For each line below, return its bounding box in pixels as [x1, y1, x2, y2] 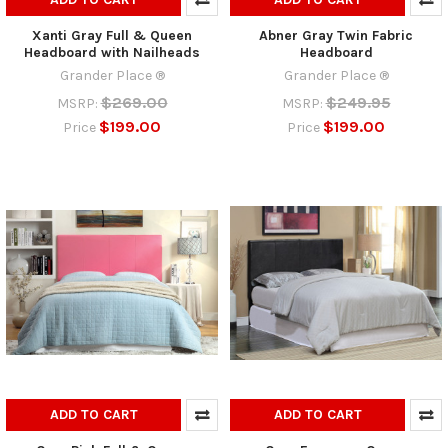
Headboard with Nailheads [24, 43, 200, 61]
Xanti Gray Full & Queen [32, 26, 192, 44]
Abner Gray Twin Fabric [259, 26, 413, 44]
